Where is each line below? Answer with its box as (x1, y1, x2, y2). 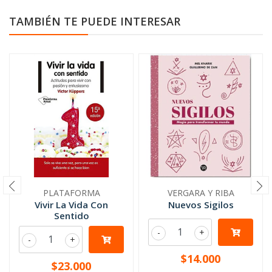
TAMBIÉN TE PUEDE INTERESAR (9, 14, 180, 29)
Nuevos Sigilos (168, 199, 234, 211)
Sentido (53, 209, 89, 222)
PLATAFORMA (42, 187, 100, 199)
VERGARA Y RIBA (167, 187, 234, 199)
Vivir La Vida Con (35, 199, 108, 211)
